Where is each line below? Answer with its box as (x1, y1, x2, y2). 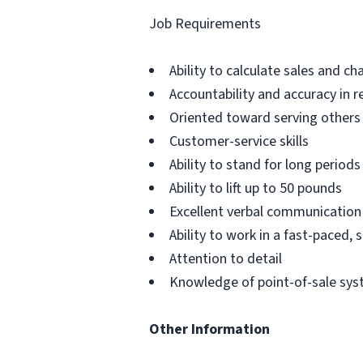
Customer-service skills (169, 131, 309, 152)
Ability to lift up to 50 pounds (169, 178, 342, 199)
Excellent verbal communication (169, 202, 361, 222)
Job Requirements (149, 14, 261, 34)
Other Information (149, 319, 270, 340)
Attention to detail (169, 249, 282, 269)
